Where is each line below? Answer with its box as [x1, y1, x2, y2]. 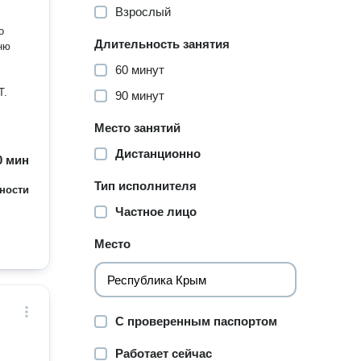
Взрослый [115, 5, 172, 19]
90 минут [115, 89, 165, 102]
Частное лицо [115, 205, 197, 218]
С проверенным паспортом [115, 314, 278, 328]
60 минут [115, 63, 165, 77]
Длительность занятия [94, 37, 230, 51]
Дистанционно [115, 147, 201, 160]
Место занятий [94, 121, 181, 135]
